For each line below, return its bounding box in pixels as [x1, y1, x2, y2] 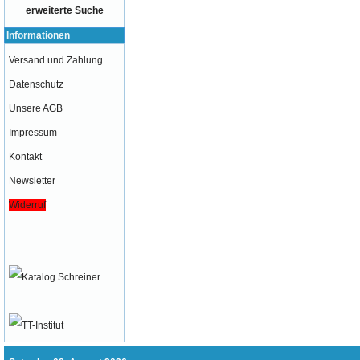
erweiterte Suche [25, 5, 104, 16]
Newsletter [9, 175, 55, 186]
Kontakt [9, 151, 42, 162]
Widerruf [9, 199, 46, 211]
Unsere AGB [9, 103, 63, 114]
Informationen [6, 30, 70, 41]
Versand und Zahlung [9, 55, 103, 66]
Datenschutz [9, 79, 63, 90]
